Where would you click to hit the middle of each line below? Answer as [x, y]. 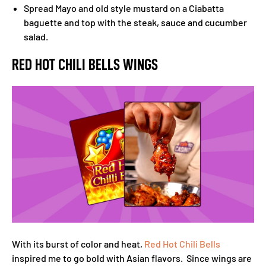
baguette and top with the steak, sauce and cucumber [135, 22]
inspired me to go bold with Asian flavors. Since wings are [132, 258]
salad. [36, 37]
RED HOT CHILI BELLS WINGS [85, 65]
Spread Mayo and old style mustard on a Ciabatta [124, 8]
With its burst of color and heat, [78, 244]
